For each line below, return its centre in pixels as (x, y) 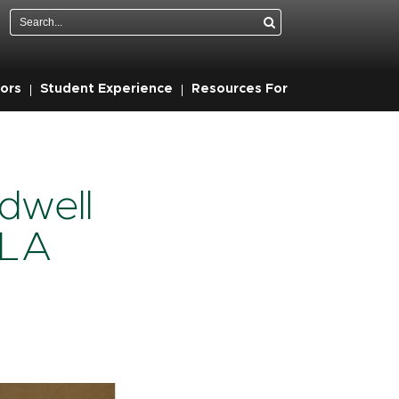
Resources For (239, 89)
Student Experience (106, 89)
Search (303, 19)
